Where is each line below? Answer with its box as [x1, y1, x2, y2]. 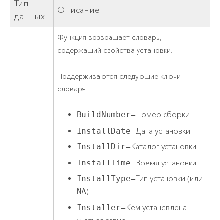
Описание [57, 5, 100, 16]
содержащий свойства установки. [57, 46, 173, 55]
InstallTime [77, 158, 131, 167]
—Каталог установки [126, 142, 197, 152]
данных [14, 11, 45, 22]
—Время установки [131, 158, 197, 168]
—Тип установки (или [131, 174, 203, 184]
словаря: [57, 84, 88, 94]
